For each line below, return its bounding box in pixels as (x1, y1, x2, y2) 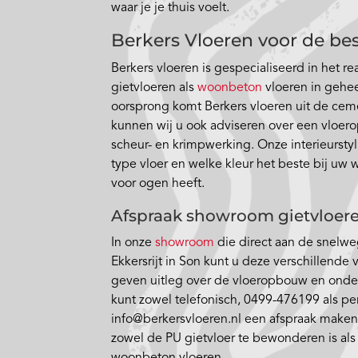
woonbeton (197, 82, 263, 95)
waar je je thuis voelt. (111, 2, 230, 15)
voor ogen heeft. (111, 177, 205, 191)
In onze (111, 237, 156, 250)
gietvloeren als (111, 82, 198, 95)
